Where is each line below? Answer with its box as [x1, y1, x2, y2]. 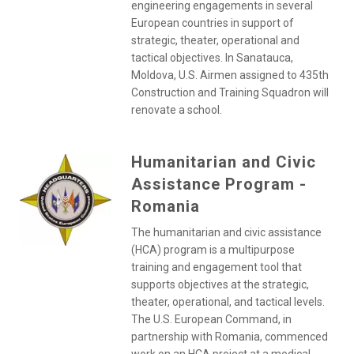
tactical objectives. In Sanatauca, [130, 51, 293, 64]
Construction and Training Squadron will [130, 86, 329, 99]
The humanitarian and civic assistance [130, 226, 322, 239]
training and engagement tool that [130, 261, 302, 273]
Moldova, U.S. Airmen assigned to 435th [130, 69, 329, 81]
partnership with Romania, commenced [130, 330, 328, 343]
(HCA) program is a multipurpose [130, 243, 295, 256]
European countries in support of [130, 17, 294, 29]
